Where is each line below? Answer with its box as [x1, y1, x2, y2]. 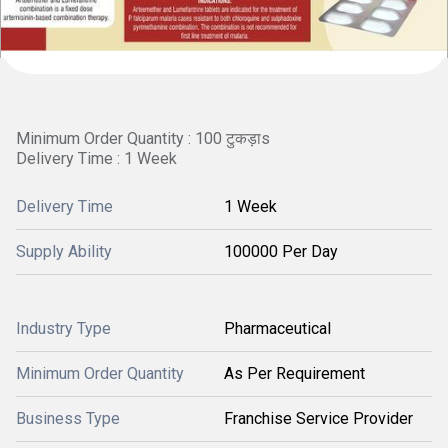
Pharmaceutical [224, 319, 331, 338]
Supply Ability [16, 242, 112, 261]
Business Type [16, 409, 120, 428]
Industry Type [16, 319, 111, 338]
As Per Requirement [224, 364, 365, 383]
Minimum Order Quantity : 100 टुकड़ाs [16, 129, 270, 148]
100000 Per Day [224, 242, 338, 261]
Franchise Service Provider [224, 409, 413, 428]
